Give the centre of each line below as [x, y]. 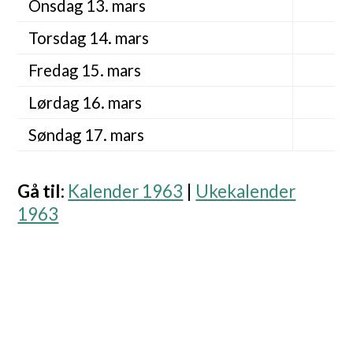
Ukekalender [246, 191]
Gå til [39, 191]
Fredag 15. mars [84, 71]
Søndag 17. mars [86, 135]
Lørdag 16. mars [85, 103]
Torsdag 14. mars [88, 38]
